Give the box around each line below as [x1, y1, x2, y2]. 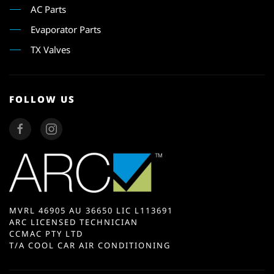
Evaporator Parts [31, 23, 101, 35]
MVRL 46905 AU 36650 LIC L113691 [9, 205, 173, 216]
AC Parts [31, 2, 66, 15]
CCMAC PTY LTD [9, 228, 83, 239]
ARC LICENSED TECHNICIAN [9, 217, 138, 228]
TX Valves [31, 43, 70, 56]
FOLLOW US [9, 93, 75, 105]
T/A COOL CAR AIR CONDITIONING [9, 240, 171, 251]
